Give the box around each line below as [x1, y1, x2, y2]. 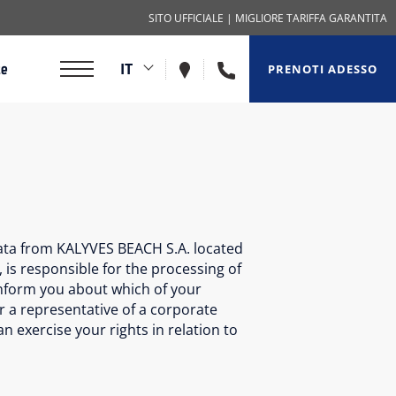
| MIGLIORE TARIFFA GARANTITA [224, 10, 387, 26]
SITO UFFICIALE [148, 10, 224, 26]
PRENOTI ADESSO [268, 61, 377, 77]
